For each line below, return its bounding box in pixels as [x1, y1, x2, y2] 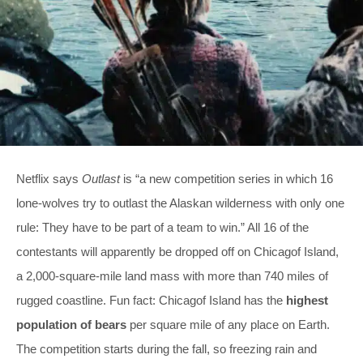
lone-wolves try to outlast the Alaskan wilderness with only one [16, 195, 344, 210]
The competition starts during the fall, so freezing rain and [16, 341, 317, 356]
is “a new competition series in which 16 [120, 171, 333, 186]
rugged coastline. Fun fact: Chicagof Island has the [16, 293, 286, 307]
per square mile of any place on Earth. [126, 317, 330, 331]
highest [286, 293, 328, 307]
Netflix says [16, 171, 82, 186]
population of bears [16, 317, 126, 331]
